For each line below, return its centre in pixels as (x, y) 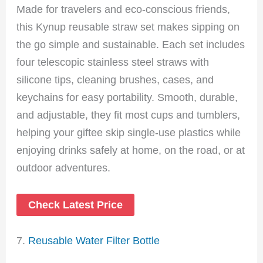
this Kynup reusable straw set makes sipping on (128, 26)
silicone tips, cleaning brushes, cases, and (115, 79)
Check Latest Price (76, 204)
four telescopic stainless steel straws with (113, 62)
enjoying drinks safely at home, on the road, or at (131, 150)
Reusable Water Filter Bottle (94, 241)
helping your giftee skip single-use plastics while (129, 132)
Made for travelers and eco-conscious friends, (124, 9)
